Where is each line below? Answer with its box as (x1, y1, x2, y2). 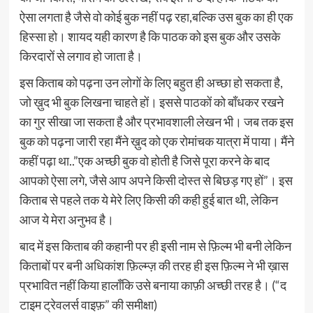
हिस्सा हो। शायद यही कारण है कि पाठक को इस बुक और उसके (19, 29, 280, 44)
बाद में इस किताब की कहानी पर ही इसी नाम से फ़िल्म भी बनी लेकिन (19, 238, 291, 254)
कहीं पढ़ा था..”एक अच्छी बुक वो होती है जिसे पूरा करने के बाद (19, 153, 270, 168)
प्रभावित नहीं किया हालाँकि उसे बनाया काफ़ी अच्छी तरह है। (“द (19, 277, 286, 293)
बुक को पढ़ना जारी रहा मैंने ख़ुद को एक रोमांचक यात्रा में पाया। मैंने (19, 133, 294, 149)
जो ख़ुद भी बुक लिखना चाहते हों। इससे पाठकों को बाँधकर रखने (19, 94, 284, 110)
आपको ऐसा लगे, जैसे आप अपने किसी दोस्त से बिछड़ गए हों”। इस (19, 173, 293, 188)
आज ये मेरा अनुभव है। (19, 212, 114, 227)
